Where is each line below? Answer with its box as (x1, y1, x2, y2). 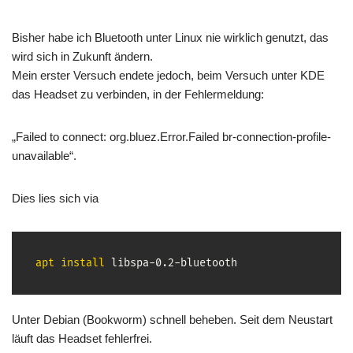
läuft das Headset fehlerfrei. (12, 332, 152, 345)
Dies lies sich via (12, 191, 98, 205)
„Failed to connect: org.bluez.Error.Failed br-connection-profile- (12, 130, 331, 143)
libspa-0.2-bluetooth (105, 257, 237, 269)
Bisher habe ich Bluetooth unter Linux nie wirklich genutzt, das (12, 31, 329, 44)
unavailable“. (12, 149, 76, 162)
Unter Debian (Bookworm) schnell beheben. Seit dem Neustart (12, 313, 333, 326)
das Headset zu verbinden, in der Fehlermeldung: (12, 87, 264, 101)
